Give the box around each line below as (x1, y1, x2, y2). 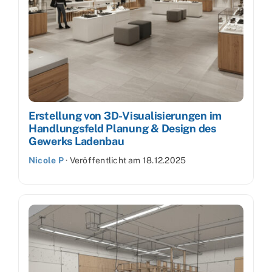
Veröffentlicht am (69, 155, 143, 165)
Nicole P (29, 155, 64, 165)
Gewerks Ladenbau (29, 134, 124, 148)
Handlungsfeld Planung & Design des (29, 121, 216, 135)
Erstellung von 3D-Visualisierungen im (29, 109, 222, 122)
